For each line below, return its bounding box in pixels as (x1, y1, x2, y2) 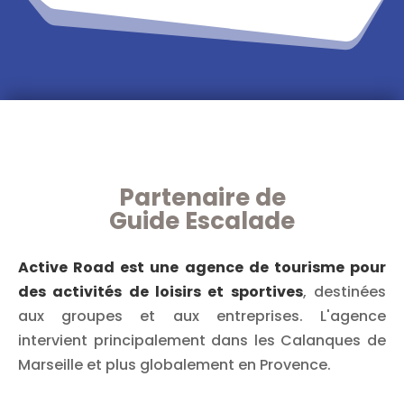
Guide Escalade (109, 205, 295, 238)
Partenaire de (118, 181, 286, 215)
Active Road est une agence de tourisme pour (18, 257, 386, 279)
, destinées (302, 281, 387, 303)
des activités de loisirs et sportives (18, 281, 303, 303)
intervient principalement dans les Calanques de (18, 330, 386, 352)
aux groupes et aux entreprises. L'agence (18, 306, 386, 327)
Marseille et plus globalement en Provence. (18, 354, 331, 376)
